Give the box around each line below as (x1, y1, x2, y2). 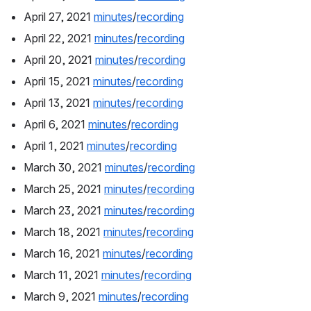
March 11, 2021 (24, 268, 101, 283)
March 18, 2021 (24, 225, 103, 239)
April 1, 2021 (24, 139, 87, 153)
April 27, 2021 (24, 10, 94, 24)
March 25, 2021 (24, 182, 104, 196)
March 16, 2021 (24, 246, 103, 261)
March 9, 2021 (24, 289, 99, 304)
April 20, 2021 (24, 53, 95, 67)
